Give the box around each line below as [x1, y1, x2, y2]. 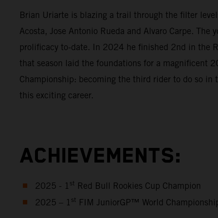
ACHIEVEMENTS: [19, 144, 182, 169]
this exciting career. [19, 90, 96, 100]
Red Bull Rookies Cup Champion [74, 181, 201, 191]
